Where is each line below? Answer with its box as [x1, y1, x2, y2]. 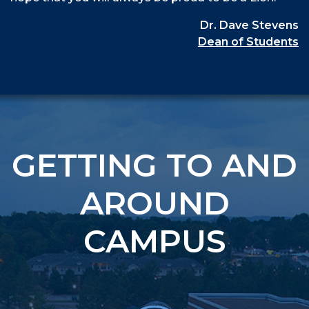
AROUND [79, 183, 230, 223]
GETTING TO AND [12, 146, 297, 186]
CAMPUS [83, 221, 226, 261]
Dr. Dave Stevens [200, 19, 299, 32]
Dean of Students [198, 35, 299, 49]
